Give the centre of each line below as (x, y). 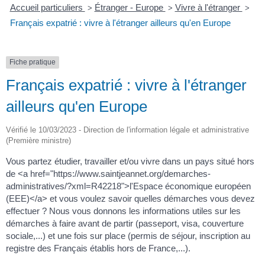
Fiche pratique (33, 62)
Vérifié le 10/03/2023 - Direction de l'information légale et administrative (127, 130)
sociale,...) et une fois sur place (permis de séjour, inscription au (128, 235)
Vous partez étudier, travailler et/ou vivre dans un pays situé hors (130, 161)
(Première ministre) (38, 140)
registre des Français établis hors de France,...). (98, 248)
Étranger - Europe (130, 8)
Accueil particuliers (47, 8)
